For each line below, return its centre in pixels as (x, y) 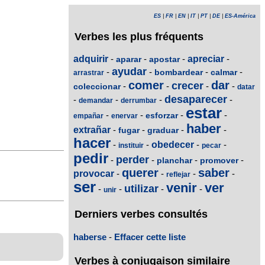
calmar (224, 72)
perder (132, 160)
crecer (188, 86)
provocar (94, 174)
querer (140, 173)
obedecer (173, 145)
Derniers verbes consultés (141, 214)
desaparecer (196, 100)
